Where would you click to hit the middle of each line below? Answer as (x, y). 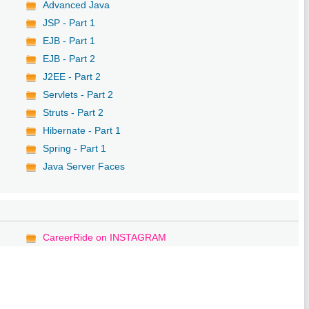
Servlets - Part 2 (78, 94)
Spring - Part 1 (75, 148)
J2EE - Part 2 (72, 76)
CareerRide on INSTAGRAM (105, 237)
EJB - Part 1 (69, 40)
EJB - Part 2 (69, 58)
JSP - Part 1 (69, 22)
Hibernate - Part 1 (82, 130)
